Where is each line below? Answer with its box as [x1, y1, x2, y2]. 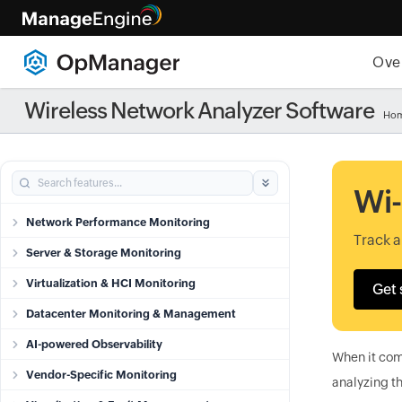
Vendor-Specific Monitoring [26, 368, 177, 381]
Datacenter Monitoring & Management [26, 307, 236, 320]
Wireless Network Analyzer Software [23, 98, 374, 123]
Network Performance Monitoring [26, 215, 210, 229]
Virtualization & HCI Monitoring [26, 276, 196, 290]
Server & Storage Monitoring [26, 246, 181, 259]
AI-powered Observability [26, 337, 162, 351]
